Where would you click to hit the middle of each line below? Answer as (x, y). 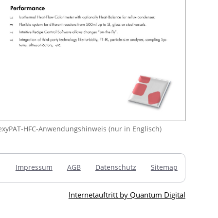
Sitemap (164, 167)
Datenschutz (116, 167)
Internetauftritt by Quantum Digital (127, 194)
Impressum (34, 167)
